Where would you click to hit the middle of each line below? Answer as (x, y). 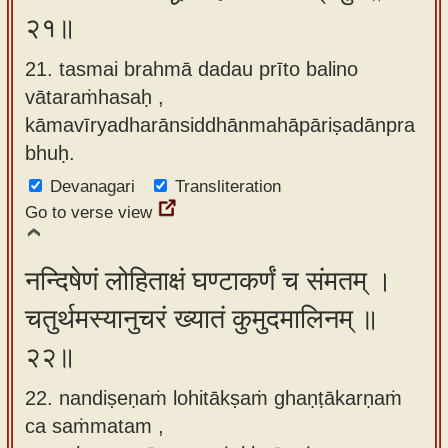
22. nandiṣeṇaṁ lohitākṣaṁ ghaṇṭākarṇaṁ (213, 397)
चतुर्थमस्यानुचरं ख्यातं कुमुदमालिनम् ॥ (201, 319)
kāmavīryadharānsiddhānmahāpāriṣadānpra (220, 124)
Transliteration (228, 186)
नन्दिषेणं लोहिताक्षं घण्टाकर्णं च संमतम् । (208, 281)
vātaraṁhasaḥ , (94, 96)
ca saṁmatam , (94, 425)
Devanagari (92, 186)
